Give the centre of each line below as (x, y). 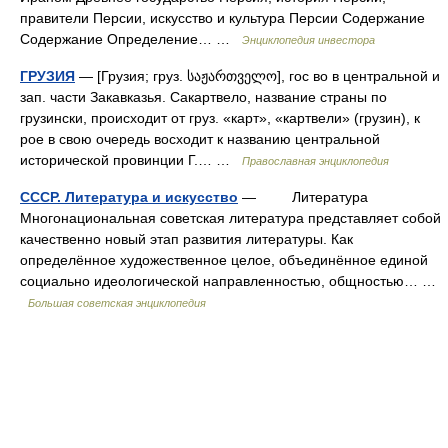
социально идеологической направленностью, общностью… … (228, 281)
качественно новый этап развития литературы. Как (186, 239)
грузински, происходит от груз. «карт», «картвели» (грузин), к (220, 118)
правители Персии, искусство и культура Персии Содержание (222, 18)
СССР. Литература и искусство (129, 197)
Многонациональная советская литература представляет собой (230, 218)
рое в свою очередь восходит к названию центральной (200, 139)
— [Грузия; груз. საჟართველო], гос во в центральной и (257, 76)
